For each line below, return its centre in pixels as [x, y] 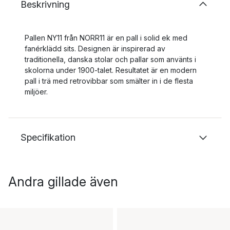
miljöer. [36, 91]
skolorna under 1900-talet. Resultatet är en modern [111, 70]
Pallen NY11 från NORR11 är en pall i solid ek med [106, 37]
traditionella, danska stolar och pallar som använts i [110, 59]
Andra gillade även [63, 181]
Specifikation [48, 137]
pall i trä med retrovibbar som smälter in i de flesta [109, 81]
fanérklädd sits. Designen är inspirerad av [95, 48]
